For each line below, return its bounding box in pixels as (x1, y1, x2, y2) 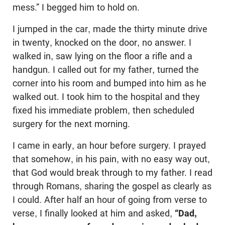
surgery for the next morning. (13, 119, 130, 130)
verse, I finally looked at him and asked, (13, 208, 175, 219)
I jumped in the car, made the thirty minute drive (13, 24, 207, 35)
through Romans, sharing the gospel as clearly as (13, 181, 211, 192)
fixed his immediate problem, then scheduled (13, 105, 194, 116)
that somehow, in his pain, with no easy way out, (13, 154, 210, 165)
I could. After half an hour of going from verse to (13, 194, 207, 205)
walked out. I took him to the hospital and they (13, 91, 200, 102)
